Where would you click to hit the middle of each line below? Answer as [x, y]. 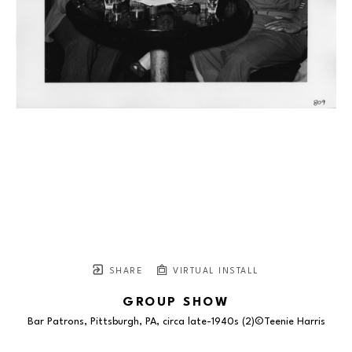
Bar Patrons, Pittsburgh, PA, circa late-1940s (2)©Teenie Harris [176, 321]
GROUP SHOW [176, 302]
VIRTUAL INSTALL [214, 271]
